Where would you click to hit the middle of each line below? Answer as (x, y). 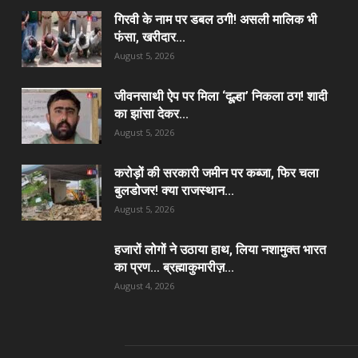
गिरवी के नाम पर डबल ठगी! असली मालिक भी (215, 19)
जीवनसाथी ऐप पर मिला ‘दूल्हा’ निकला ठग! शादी (221, 96)
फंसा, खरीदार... (149, 37)
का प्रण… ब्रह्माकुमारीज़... (174, 267)
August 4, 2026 (144, 285)
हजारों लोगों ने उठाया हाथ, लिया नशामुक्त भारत (220, 249)
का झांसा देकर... (151, 113)
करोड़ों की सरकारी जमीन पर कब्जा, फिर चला (216, 173)
